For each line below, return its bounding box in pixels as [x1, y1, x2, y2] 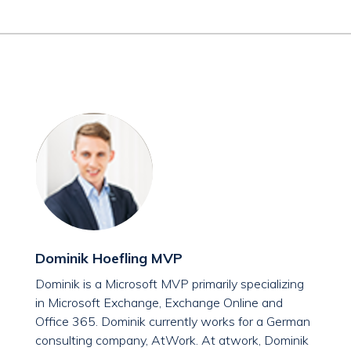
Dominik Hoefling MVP [35, 249, 183, 268]
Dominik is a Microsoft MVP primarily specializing [35, 276, 304, 292]
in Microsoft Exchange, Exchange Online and [35, 295, 283, 311]
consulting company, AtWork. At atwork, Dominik [35, 332, 309, 349]
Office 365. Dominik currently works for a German [35, 313, 310, 330]
